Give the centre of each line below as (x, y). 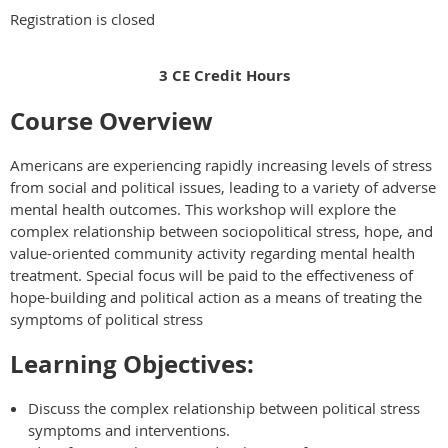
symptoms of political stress (106, 318)
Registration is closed (82, 19)
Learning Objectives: (132, 364)
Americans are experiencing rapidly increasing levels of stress (221, 164)
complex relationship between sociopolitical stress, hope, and (221, 230)
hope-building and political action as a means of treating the (216, 296)
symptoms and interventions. (133, 429)
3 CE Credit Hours (224, 75)
